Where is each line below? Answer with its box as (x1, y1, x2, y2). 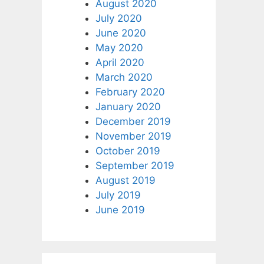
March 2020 (95, 71, 153, 83)
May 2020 (95, 41, 143, 54)
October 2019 (95, 144, 160, 157)
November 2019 (95, 130, 171, 142)
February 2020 (95, 85, 165, 98)
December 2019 (95, 115, 171, 127)
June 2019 (95, 203, 145, 216)
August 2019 (95, 174, 156, 186)
